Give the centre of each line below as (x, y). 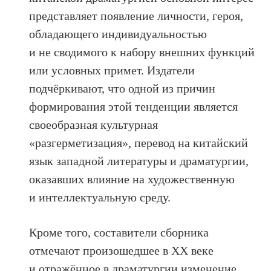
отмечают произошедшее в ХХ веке (122, 251)
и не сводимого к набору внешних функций (142, 52)
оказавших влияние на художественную (132, 179)
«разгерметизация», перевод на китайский (139, 143)
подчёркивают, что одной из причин (122, 89)
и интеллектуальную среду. (100, 198)
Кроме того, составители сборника (119, 233)
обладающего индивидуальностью (118, 34)
